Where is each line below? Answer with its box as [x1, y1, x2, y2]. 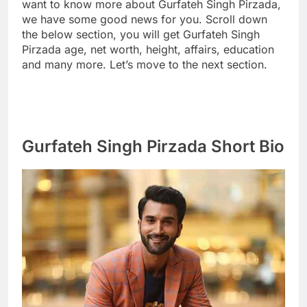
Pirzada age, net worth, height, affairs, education [22, 42, 274, 56]
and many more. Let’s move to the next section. [22, 57, 267, 71]
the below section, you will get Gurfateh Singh [22, 27, 260, 41]
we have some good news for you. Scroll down [22, 12, 267, 26]
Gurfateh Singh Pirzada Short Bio [22, 136, 284, 156]
